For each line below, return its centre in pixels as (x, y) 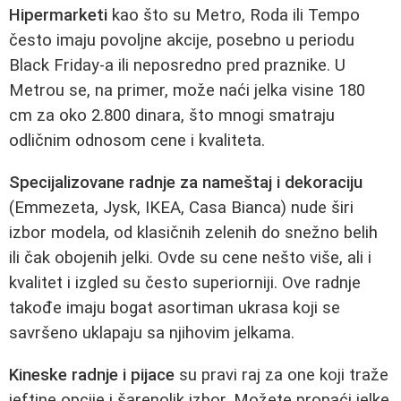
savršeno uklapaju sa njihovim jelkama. (152, 333)
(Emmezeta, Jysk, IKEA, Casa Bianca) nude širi (181, 207)
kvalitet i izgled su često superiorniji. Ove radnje (185, 282)
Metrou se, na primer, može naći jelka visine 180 (187, 91)
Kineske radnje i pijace (92, 375)
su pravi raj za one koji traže (282, 375)
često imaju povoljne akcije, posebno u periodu (182, 41)
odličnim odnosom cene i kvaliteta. (137, 141)
